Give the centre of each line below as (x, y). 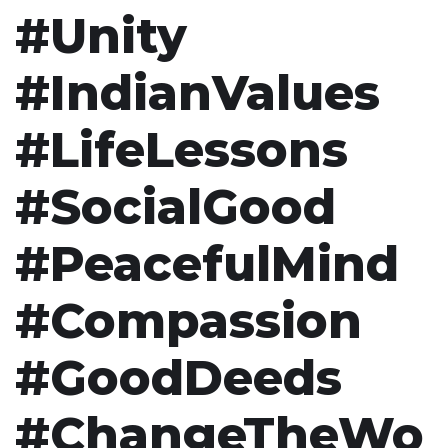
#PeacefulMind (207, 263)
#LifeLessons (181, 149)
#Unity (101, 35)
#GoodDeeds (178, 377)
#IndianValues (197, 92)
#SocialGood (175, 206)
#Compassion (188, 320)
